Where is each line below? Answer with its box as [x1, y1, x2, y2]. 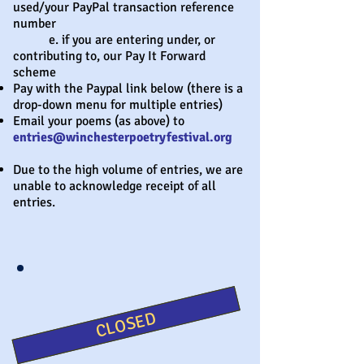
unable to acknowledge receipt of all [13, 178, 216, 194]
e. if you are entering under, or [13, 32, 215, 48]
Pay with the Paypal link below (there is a [13, 80, 243, 97]
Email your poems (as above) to [13, 113, 184, 129]
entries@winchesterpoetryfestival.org [13, 129, 232, 145]
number [13, 15, 56, 32]
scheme [13, 64, 56, 80]
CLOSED [93, 307, 159, 343]
